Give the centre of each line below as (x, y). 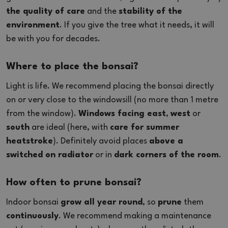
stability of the (150, 11)
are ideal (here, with (70, 127)
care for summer (145, 127)
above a (166, 141)
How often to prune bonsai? (74, 182)
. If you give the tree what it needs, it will (137, 25)
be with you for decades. (53, 39)
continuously (32, 216)
